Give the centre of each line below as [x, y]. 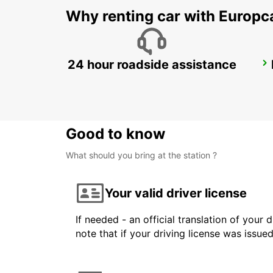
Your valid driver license [176, 193]
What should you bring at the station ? [141, 155]
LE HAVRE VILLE [119, 67]
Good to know [115, 134]
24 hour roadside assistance [152, 65]
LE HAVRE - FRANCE [121, 80]
